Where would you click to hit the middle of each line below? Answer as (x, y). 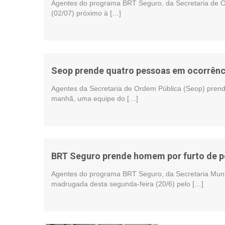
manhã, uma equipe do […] (95, 98)
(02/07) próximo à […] (86, 13)
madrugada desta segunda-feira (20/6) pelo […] (127, 184)
